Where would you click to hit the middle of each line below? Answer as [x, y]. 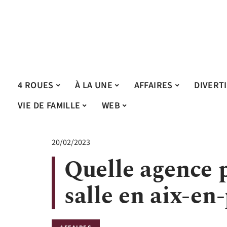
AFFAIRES [153, 85]
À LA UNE [94, 85]
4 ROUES [36, 85]
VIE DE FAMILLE [49, 105]
